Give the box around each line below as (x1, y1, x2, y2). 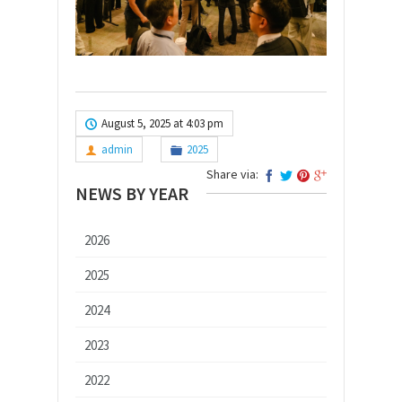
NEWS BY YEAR (75, 181, 188, 205)
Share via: (206, 165, 258, 182)
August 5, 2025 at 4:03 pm (101, 115, 223, 131)
